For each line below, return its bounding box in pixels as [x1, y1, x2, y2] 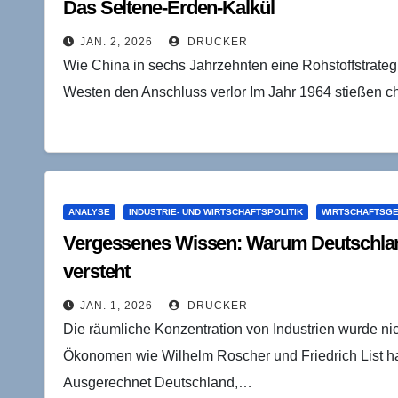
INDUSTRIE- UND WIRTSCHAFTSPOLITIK [129, 206, 303, 217]
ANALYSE [68, 206, 110, 217]
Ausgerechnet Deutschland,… [63, 374, 252, 390]
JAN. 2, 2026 [80, 35, 153, 48]
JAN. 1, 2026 [80, 298, 153, 312]
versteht [63, 259, 131, 283]
